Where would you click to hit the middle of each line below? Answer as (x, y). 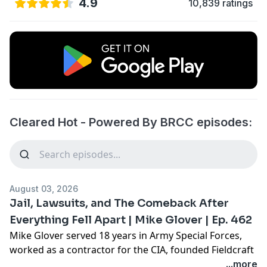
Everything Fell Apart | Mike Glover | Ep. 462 (131, 220)
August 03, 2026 (44, 188)
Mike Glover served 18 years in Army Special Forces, (126, 235)
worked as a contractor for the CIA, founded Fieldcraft (132, 249)
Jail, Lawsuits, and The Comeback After (119, 203)
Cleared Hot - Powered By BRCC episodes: (131, 122)
